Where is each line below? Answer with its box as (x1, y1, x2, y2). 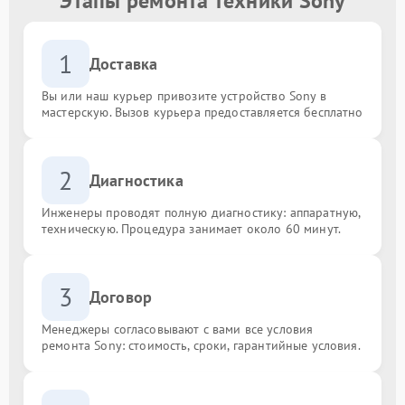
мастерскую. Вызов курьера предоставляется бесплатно (42, 104, 363, 121)
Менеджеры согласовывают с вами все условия (42, 321, 314, 338)
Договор (89, 287, 153, 308)
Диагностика (89, 170, 184, 192)
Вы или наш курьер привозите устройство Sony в (42, 88, 326, 105)
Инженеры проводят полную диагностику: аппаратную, (42, 204, 361, 221)
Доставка (89, 53, 158, 75)
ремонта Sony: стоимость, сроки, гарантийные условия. (42, 337, 361, 354)
